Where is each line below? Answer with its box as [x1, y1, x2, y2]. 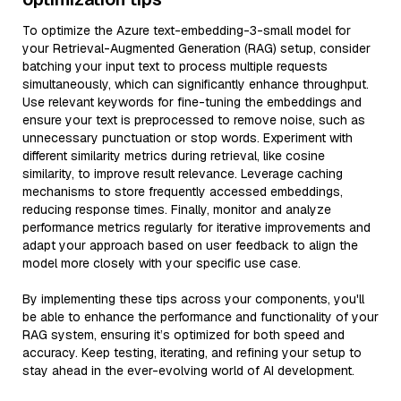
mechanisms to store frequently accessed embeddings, [22, 183, 343, 200]
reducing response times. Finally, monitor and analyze [22, 201, 331, 218]
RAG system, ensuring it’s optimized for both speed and [22, 327, 345, 343]
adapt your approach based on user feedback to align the [22, 237, 358, 253]
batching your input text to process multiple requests [22, 58, 328, 74]
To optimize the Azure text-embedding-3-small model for [22, 22, 351, 38]
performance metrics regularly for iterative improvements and [22, 219, 371, 235]
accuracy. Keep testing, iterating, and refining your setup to [22, 345, 362, 361]
